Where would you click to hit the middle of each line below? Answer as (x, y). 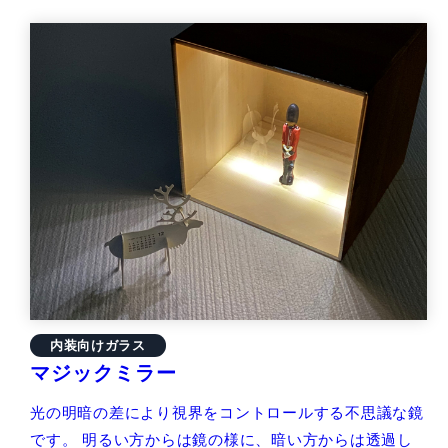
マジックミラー (103, 373)
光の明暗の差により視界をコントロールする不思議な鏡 (227, 413)
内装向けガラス (98, 346)
